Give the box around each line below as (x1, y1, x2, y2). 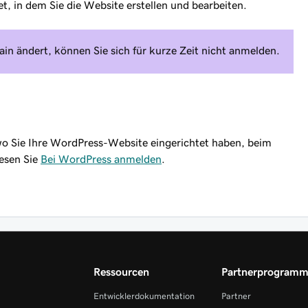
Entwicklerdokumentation (93, 291, 195, 300)
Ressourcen (93, 266, 149, 277)
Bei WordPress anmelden (41, 153, 162, 164)
